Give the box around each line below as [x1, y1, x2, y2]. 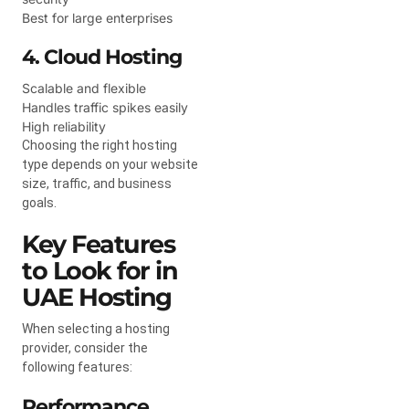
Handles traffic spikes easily [22, 99, 188, 115]
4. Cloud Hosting [22, 44, 182, 69]
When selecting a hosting [22, 320, 170, 336]
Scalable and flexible [22, 79, 146, 96]
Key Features [22, 228, 174, 259]
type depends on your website [22, 156, 198, 172]
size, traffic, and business [22, 175, 172, 191]
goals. [22, 194, 57, 210]
